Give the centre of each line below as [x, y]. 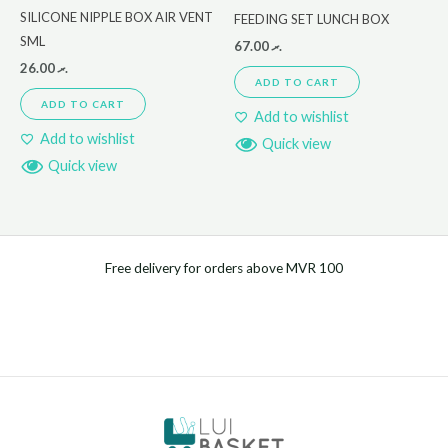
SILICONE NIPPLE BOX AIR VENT [116, 17]
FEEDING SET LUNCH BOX [311, 19]
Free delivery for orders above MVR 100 [224, 267]
